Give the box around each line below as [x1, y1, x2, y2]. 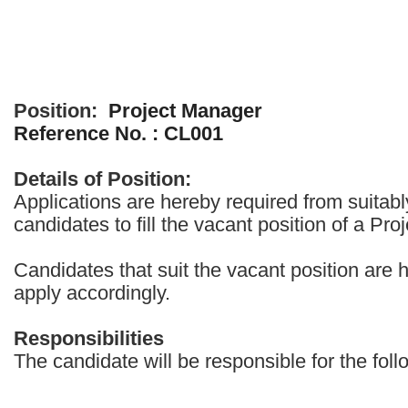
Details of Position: [14, 168, 202, 190]
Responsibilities [14, 327, 164, 350]
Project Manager [108, 99, 262, 122]
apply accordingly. [14, 281, 170, 304]
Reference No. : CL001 [14, 122, 223, 145]
